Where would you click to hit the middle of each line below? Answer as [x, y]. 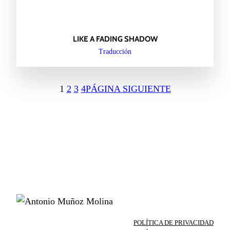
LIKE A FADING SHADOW [115, 39]
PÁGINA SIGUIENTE [128, 89]
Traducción [115, 51]
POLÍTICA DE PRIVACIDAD [174, 223]
